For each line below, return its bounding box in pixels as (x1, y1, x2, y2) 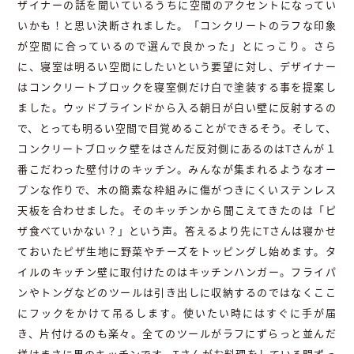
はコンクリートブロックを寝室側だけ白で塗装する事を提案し (17, 80, 337, 95)
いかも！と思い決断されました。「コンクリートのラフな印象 (17, 18, 337, 33)
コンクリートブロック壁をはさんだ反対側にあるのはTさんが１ (17, 141, 337, 156)
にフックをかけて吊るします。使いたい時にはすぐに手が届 (17, 306, 337, 321)
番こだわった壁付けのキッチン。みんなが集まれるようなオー (17, 162, 337, 177)
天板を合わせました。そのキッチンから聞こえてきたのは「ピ (17, 203, 337, 218)
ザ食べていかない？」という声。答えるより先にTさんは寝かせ (17, 224, 337, 239)
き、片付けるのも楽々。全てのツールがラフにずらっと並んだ (17, 326, 337, 341)
